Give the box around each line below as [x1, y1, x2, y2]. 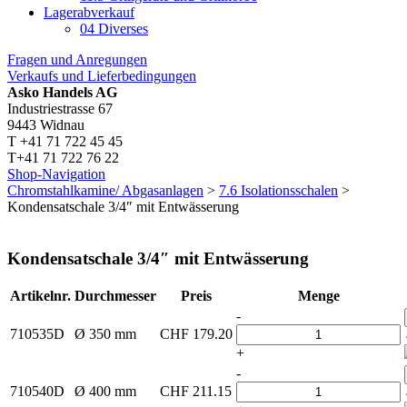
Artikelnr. [10, 288, 71, 304]
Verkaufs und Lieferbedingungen [7, 68, 196, 84]
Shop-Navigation [7, 166, 105, 182]
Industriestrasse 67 [7, 101, 113, 116]
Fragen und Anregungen [7, 52, 147, 67]
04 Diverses [80, 21, 148, 36]
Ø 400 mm [74, 383, 136, 400]
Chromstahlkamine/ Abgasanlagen [7, 183, 203, 198]
